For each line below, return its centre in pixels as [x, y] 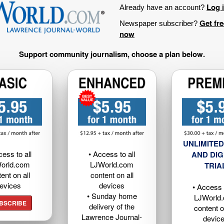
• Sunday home [112, 195]
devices [112, 185]
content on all [112, 174]
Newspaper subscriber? [159, 23]
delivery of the [112, 206]
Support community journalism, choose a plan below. [112, 54]
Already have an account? [163, 7]
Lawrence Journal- [112, 216]
